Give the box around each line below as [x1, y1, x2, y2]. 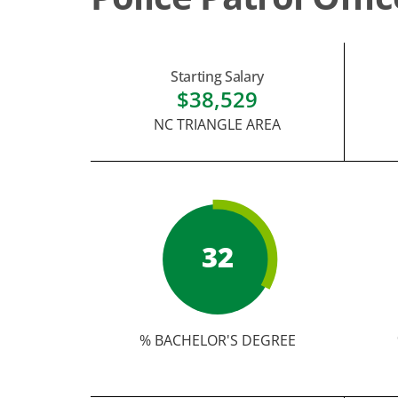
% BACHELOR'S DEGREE [139, 330, 296, 350]
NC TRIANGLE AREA [154, 115, 281, 134]
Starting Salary [170, 67, 265, 86]
